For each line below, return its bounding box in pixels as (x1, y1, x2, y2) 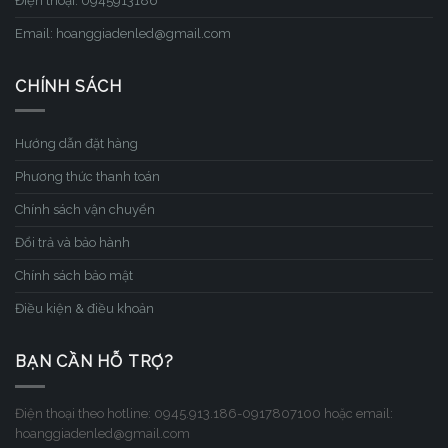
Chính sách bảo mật (15, 268, 133, 284)
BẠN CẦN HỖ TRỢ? (15, 352, 175, 372)
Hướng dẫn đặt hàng (15, 136, 138, 152)
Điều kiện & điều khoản (15, 301, 154, 317)
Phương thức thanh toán (15, 169, 160, 185)
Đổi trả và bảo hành (15, 235, 130, 251)
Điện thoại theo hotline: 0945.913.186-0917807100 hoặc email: (15, 405, 393, 421)
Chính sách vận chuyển (15, 202, 155, 218)
